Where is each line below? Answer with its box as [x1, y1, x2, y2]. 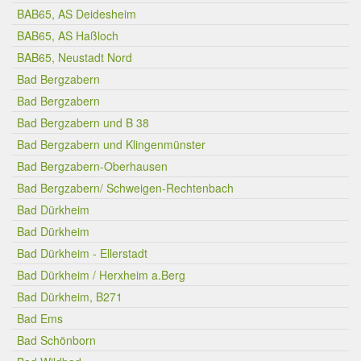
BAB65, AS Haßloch [17, 27, 118, 44]
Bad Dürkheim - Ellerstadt [17, 245, 147, 261]
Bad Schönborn [17, 332, 96, 348]
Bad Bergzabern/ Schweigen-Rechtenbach [17, 180, 234, 196]
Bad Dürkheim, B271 [17, 288, 122, 305]
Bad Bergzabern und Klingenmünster [17, 136, 205, 152]
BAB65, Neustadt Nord [17, 49, 132, 65]
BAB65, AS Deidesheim [17, 6, 136, 22]
